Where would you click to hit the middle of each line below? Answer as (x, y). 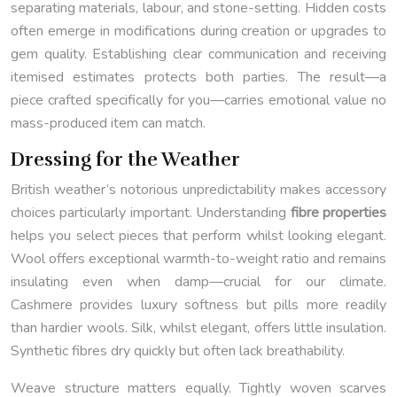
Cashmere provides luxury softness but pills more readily (198, 305)
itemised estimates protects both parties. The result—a (198, 78)
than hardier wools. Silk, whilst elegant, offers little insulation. (198, 328)
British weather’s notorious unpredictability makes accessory (198, 190)
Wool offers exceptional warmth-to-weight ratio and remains (198, 259)
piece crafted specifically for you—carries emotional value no (198, 101)
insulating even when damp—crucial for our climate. (198, 282)
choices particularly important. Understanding (151, 213)
